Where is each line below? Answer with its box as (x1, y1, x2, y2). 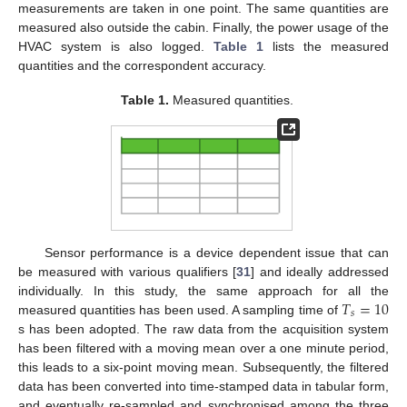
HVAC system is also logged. (18, 39, 213, 55)
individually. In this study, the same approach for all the (18, 283, 389, 298)
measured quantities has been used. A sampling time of (18, 302, 342, 317)
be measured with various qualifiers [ (18, 263, 237, 279)
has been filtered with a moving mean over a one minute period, (18, 340, 389, 355)
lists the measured (263, 39, 389, 55)
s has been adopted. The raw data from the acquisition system (18, 321, 389, 336)
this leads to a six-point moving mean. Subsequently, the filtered (18, 359, 389, 374)
